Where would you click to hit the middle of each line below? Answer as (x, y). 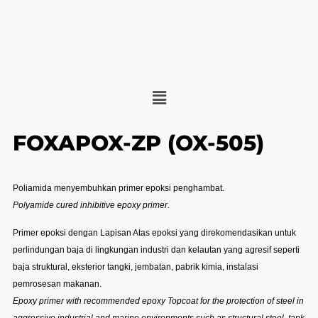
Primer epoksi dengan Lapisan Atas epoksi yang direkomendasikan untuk (154, 232)
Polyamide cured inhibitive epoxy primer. (91, 205)
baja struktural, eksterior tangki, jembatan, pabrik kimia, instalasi (136, 267)
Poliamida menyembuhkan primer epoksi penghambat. (119, 188)
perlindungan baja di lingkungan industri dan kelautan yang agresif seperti (156, 250)
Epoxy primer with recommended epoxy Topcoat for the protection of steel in (158, 301)
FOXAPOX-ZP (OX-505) (138, 143)
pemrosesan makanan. (57, 284)
